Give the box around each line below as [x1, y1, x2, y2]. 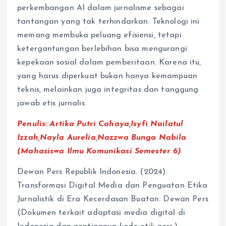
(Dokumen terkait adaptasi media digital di [17, 209, 185, 217]
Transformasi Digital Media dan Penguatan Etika [17, 182, 208, 190]
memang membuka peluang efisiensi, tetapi [17, 31, 182, 40]
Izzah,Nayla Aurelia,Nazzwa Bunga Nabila [17, 134, 187, 142]
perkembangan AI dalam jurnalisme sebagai [17, 4, 184, 13]
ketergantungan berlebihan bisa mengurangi [17, 45, 187, 53]
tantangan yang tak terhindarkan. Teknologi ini [17, 18, 200, 26]
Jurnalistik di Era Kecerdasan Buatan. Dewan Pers [17, 195, 208, 204]
